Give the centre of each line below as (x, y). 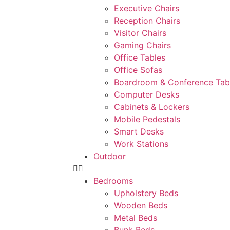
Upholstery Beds (146, 193)
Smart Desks (139, 131)
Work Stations (141, 144)
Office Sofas (138, 70)
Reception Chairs (147, 21)
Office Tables (140, 57)
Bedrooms (113, 181)
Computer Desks (147, 94)
